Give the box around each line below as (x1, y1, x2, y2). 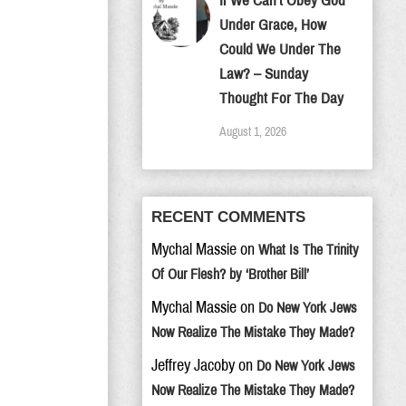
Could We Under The (219, 41, 341, 58)
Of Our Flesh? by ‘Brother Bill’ (151, 266, 309, 282)
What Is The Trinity (258, 242, 359, 257)
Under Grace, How (219, 16, 326, 34)
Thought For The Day (219, 90, 343, 107)
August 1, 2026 (219, 125, 286, 139)
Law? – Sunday (219, 65, 308, 82)
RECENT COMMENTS (151, 208, 305, 226)
